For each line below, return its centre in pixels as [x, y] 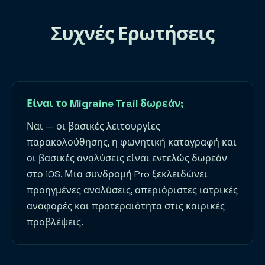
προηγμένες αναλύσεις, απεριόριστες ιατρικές [132, 190]
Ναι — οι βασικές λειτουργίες [93, 127]
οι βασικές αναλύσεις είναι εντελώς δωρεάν [127, 159]
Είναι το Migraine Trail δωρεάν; [105, 104]
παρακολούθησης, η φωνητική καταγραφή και [132, 143]
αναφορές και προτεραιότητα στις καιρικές [126, 206]
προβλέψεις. [55, 222]
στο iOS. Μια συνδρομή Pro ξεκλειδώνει [117, 174]
